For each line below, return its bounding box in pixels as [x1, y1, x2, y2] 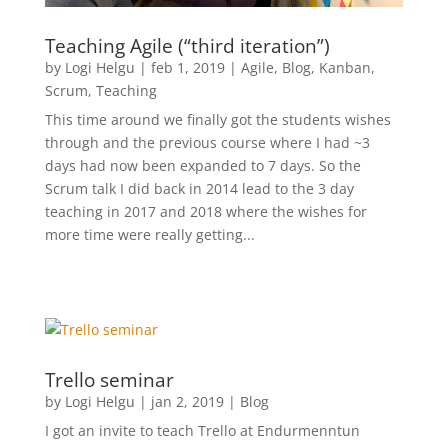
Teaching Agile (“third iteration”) [44, 33, 330, 60]
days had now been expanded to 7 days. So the [44, 156, 361, 176]
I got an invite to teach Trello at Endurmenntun [44, 421, 360, 441]
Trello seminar [44, 367, 174, 394]
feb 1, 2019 [150, 58, 225, 78]
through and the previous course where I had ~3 [44, 133, 370, 153]
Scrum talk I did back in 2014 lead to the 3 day [44, 179, 354, 199]
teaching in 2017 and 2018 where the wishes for [44, 202, 367, 222]
